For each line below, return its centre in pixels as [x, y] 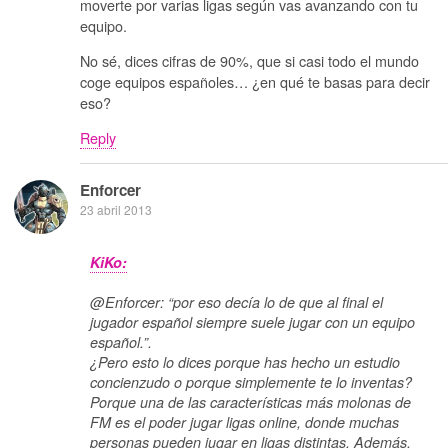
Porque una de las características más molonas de [250, 402]
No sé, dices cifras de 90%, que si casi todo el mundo [249, 60]
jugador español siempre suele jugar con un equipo [252, 322]
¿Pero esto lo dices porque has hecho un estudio [245, 362]
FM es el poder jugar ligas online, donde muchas [244, 422]
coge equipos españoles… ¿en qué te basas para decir [255, 81]
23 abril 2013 [116, 209]
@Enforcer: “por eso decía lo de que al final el [236, 302]
